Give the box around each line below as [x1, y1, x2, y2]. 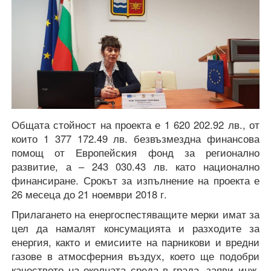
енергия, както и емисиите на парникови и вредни [11, 235, 260, 250]
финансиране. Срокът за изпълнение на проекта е [11, 173, 260, 188]
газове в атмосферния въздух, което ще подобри [11, 249, 260, 264]
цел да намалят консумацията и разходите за [11, 221, 260, 236]
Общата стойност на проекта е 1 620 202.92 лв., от [11, 117, 260, 132]
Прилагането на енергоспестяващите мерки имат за [11, 207, 260, 222]
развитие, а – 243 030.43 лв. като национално [11, 159, 260, 174]
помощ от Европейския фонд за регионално [11, 145, 260, 160]
